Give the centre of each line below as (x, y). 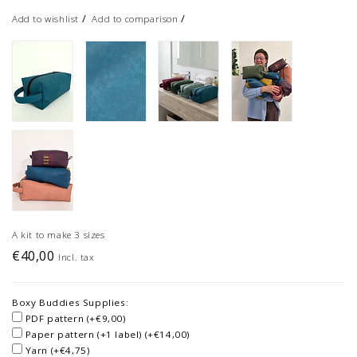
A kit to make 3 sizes (59, 235)
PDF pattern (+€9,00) (75, 319)
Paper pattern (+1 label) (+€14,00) (108, 335)
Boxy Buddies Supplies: (71, 303)
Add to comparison (135, 19)
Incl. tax (76, 257)
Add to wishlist (45, 19)
